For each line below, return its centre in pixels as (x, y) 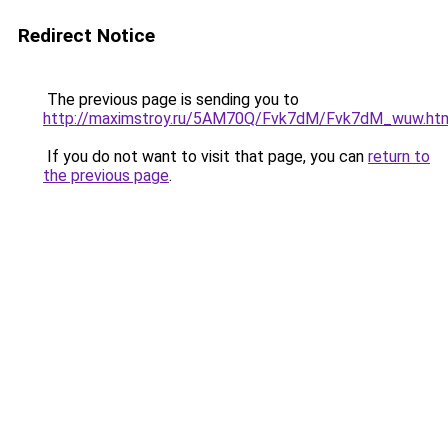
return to (399, 156)
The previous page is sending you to (171, 99)
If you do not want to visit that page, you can (205, 156)
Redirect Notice (86, 35)
